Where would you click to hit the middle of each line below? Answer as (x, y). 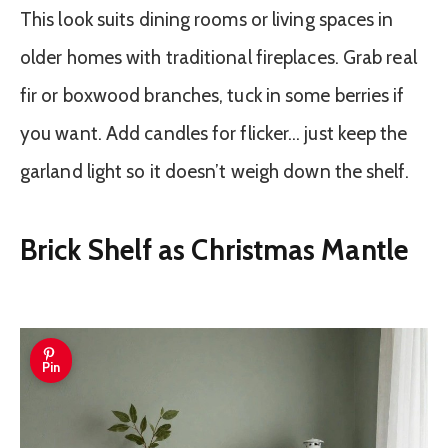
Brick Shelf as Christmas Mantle (214, 250)
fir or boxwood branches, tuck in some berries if (212, 95)
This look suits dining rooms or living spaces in (207, 19)
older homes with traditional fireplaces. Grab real (218, 57)
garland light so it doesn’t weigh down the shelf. (214, 171)
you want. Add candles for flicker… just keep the (214, 133)
